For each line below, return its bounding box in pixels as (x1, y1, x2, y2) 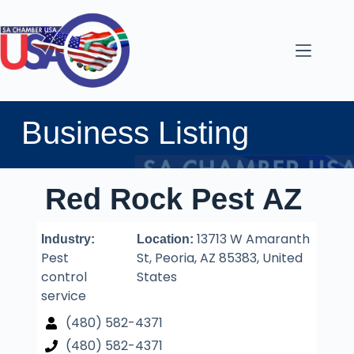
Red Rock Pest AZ (44, 183, 302, 216)
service (40, 287, 86, 305)
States (136, 268, 177, 286)
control (40, 268, 87, 286)
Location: (136, 232, 197, 246)
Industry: (40, 232, 95, 246)
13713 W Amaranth (196, 230, 310, 248)
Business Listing (21, 115, 249, 150)
